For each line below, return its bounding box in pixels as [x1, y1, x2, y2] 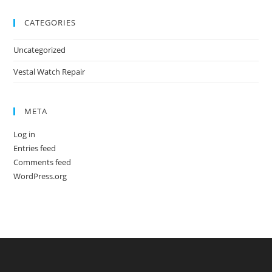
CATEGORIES [24, 17, 76, 28]
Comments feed [13, 157, 72, 168]
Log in [13, 129, 36, 140]
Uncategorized [13, 44, 66, 55]
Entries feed [13, 143, 56, 154]
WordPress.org [13, 171, 67, 182]
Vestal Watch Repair [13, 66, 86, 77]
